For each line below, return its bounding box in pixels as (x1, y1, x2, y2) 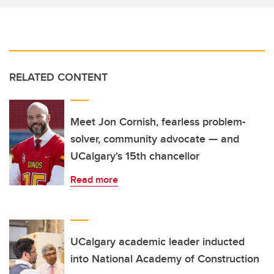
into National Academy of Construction (70, 251, 259, 267)
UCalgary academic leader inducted (70, 234, 245, 250)
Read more (70, 172, 118, 187)
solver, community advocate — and (70, 131, 239, 147)
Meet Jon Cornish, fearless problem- (70, 114, 245, 130)
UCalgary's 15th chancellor (70, 148, 199, 165)
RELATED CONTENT (9, 69, 108, 86)
